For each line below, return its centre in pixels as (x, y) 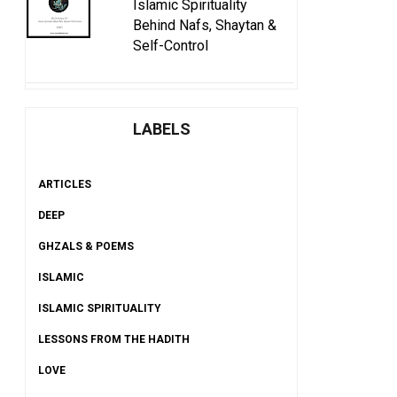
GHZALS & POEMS (86, 246)
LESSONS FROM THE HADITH (114, 339)
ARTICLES (65, 184)
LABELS (161, 128)
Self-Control (171, 46)
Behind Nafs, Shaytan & (205, 26)
